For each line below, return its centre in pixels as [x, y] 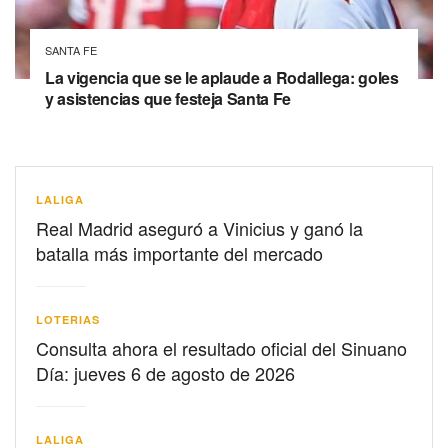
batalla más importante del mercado [179, 252]
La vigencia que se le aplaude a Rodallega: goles [222, 77]
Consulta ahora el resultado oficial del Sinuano [221, 347]
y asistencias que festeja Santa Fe [168, 98]
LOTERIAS [68, 319]
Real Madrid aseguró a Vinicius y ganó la [199, 227]
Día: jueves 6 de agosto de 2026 [165, 372]
